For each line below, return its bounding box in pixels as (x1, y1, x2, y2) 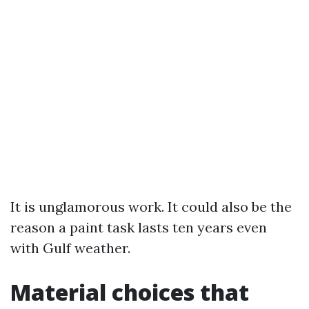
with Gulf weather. (10, 239, 130, 257)
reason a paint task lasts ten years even (10, 219, 267, 236)
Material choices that (10, 277, 249, 307)
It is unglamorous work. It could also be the (10, 198, 292, 215)
